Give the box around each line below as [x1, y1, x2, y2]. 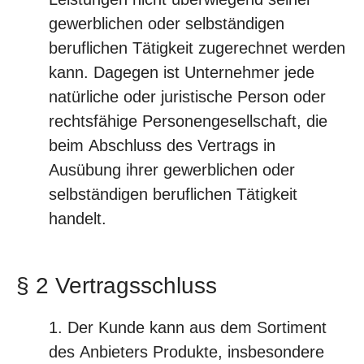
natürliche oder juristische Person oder [49, 88, 326, 106]
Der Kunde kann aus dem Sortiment [67, 318, 327, 336]
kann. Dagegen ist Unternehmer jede [49, 63, 314, 81]
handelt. [49, 210, 106, 227]
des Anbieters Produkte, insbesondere [49, 343, 324, 361]
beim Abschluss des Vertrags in [49, 136, 275, 154]
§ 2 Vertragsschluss [16, 273, 217, 298]
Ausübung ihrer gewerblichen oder [49, 161, 295, 179]
